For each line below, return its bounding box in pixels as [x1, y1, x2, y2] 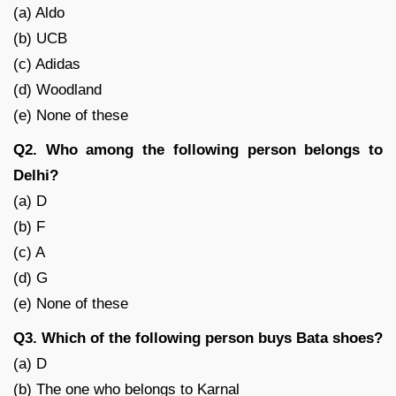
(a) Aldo [13, 4, 65, 21]
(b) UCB [13, 29, 67, 47]
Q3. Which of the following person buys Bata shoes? [13, 329, 383, 346]
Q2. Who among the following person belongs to [13, 141, 383, 158]
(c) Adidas [13, 55, 80, 72]
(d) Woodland [13, 80, 102, 98]
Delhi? [13, 166, 58, 184]
